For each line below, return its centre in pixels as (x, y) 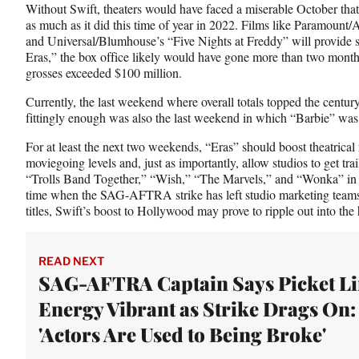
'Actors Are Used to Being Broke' (182, 334)
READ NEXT (71, 260)
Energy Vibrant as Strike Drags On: (197, 308)
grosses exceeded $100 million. (104, 72)
